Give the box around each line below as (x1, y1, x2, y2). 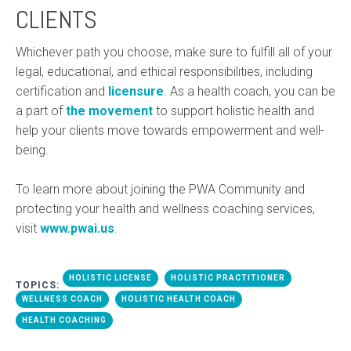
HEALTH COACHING (22, 315, 107, 324)
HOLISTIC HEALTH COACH (121, 294, 236, 303)
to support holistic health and (153, 103, 314, 118)
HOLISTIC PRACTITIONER (171, 273, 285, 282)
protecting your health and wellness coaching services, (16, 201, 315, 216)
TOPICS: (16, 279, 63, 291)
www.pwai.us (40, 220, 114, 236)
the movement (66, 103, 153, 118)
